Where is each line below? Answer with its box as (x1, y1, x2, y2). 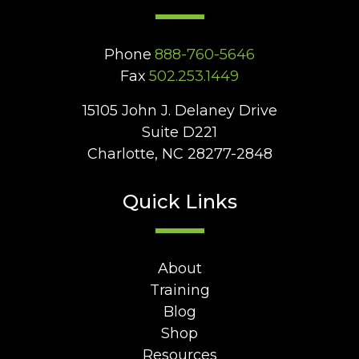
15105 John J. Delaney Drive (82, 102, 277, 120)
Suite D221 (142, 123, 217, 142)
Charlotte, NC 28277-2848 (87, 145, 272, 163)
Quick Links (122, 190, 237, 214)
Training (149, 281, 210, 300)
